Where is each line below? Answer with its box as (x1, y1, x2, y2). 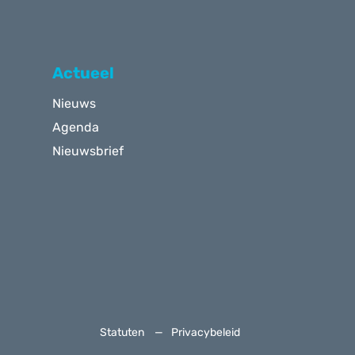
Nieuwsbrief (52, 143, 124, 158)
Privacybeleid (170, 325, 240, 339)
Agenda (52, 119, 99, 135)
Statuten (99, 325, 144, 339)
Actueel (52, 63, 114, 82)
